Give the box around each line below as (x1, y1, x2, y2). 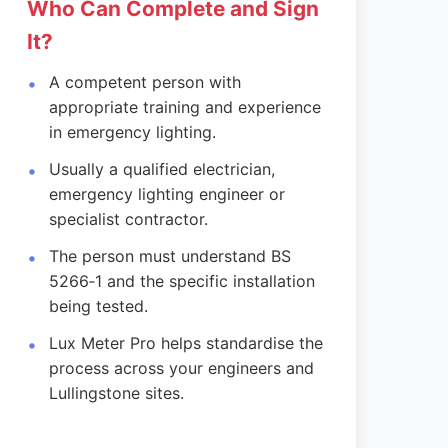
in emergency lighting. (49, 122, 217, 142)
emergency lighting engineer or (49, 184, 286, 204)
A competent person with (49, 72, 242, 92)
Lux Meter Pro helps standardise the (49, 333, 324, 353)
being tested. (49, 296, 149, 316)
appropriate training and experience (49, 97, 322, 117)
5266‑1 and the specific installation (49, 271, 316, 291)
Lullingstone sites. (49, 383, 185, 403)
